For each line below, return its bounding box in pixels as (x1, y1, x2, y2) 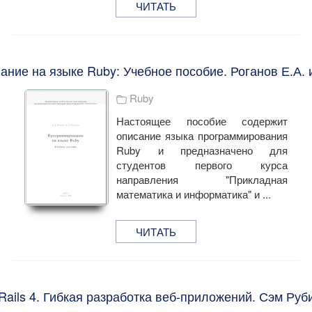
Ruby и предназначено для (116, 143, 288, 158)
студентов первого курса (116, 157, 288, 173)
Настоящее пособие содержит (116, 114, 288, 129)
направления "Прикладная (116, 172, 288, 187)
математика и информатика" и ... (116, 187, 272, 202)
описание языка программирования (116, 128, 288, 143)
